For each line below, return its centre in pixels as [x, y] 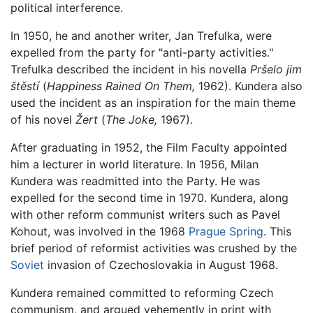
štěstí [25, 86]
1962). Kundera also [249, 86]
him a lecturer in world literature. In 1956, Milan [134, 164]
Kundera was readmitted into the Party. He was [135, 181]
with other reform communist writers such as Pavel [145, 214]
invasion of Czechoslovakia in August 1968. [161, 264]
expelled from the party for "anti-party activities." [142, 52]
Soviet [27, 264]
